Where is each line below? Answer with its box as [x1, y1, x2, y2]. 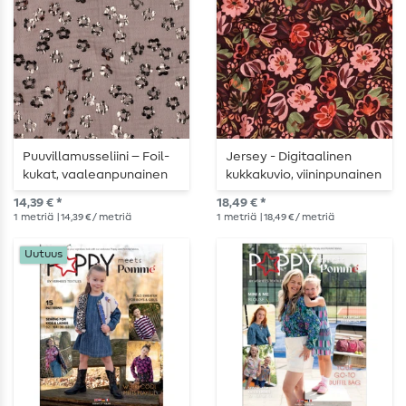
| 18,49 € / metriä [258, 212, 334, 223]
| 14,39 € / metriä [55, 212, 131, 223]
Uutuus [24, 248, 63, 261]
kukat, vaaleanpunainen [23, 169, 168, 182]
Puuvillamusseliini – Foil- [23, 150, 169, 164]
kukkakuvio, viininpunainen [226, 169, 382, 182]
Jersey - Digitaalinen [226, 150, 352, 164]
